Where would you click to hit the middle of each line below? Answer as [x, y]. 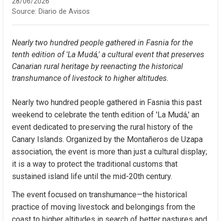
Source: [24, 12]
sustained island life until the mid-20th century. [92, 176]
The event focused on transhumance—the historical [99, 195]
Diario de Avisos [64, 12]
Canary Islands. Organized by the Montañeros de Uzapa [107, 139]
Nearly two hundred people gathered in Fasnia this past [107, 102]
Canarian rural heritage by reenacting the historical [97, 66]
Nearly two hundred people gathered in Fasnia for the [102, 43]
